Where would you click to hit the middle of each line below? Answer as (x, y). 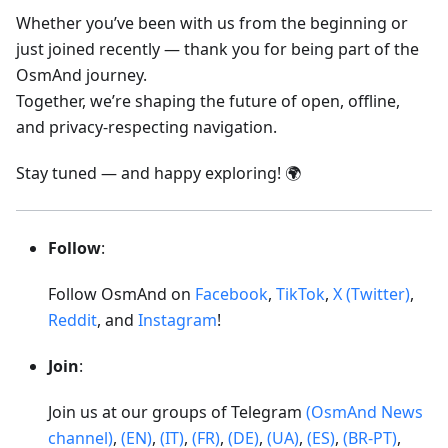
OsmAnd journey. (81, 74)
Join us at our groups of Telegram (177, 411)
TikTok (300, 293)
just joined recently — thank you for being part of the (217, 48)
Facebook (231, 293)
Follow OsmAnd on (121, 293)
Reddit (72, 319)
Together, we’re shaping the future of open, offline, (208, 100)
